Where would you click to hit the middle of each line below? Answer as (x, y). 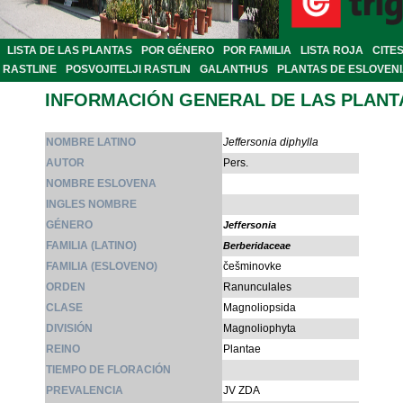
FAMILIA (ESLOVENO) (102, 267)
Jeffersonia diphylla (271, 143)
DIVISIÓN (69, 329)
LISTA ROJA (332, 51)
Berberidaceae (257, 246)
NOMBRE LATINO (91, 143)
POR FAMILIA (257, 51)
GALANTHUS (234, 70)
